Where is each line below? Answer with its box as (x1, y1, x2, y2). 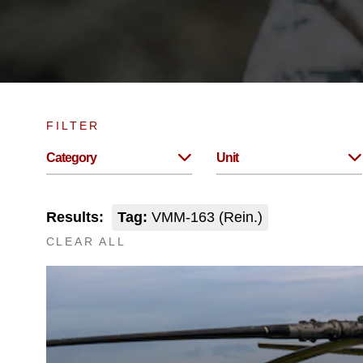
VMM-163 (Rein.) (147, 209, 263, 225)
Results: (45, 209, 104, 225)
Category (45, 151, 96, 164)
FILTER (45, 119, 100, 132)
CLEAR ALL (45, 235, 126, 248)
